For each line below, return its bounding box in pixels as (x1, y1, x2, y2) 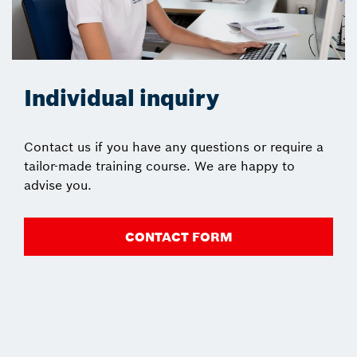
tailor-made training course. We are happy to (24, 157, 295, 174)
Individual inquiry (24, 84, 219, 112)
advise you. (24, 176, 92, 193)
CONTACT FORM (124, 228, 233, 245)
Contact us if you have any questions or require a (24, 138, 324, 155)
